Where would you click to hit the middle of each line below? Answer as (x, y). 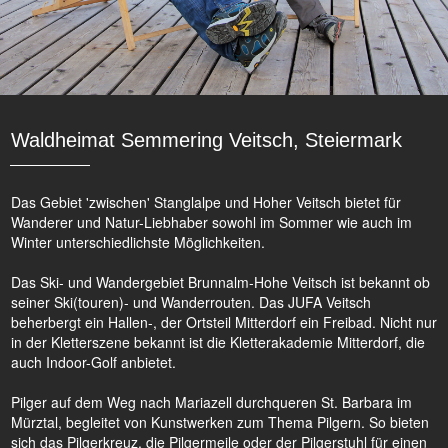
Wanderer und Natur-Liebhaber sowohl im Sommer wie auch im (211, 222)
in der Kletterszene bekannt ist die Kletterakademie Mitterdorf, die (218, 342)
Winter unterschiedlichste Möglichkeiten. (138, 242)
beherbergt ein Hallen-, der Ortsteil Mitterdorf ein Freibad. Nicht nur (224, 322)
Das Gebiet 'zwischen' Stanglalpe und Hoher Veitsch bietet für (206, 202)
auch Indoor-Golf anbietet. (93, 362)
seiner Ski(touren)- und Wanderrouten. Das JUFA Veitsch (191, 302)
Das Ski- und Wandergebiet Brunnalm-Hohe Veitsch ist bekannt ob (220, 282)
